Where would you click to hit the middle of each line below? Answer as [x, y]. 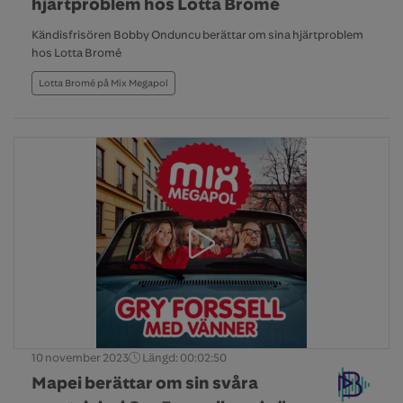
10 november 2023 [80, 358]
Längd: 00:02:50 [184, 358]
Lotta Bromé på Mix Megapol [103, 83]
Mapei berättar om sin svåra [145, 383]
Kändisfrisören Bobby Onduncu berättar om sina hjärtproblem [197, 35]
